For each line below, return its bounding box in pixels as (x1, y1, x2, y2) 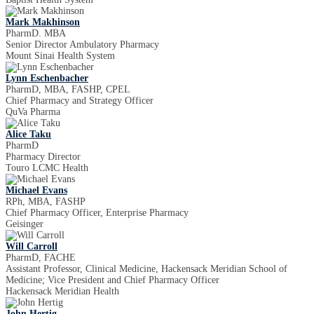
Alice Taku (6, 129, 51, 139)
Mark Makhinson (6, 17, 80, 27)
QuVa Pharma (6, 107, 60, 117)
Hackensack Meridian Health (6, 286, 119, 296)
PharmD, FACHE (6, 252, 76, 263)
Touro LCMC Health (6, 163, 88, 173)
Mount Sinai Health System (6, 50, 115, 61)
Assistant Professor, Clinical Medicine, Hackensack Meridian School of (6, 264, 287, 274)
